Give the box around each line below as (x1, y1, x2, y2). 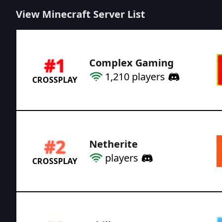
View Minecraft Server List (16, 7, 145, 21)
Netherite (89, 137, 138, 151)
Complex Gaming (89, 55, 174, 69)
